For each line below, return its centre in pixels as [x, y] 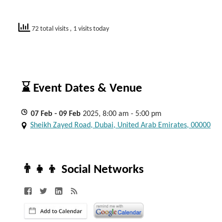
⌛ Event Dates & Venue [82, 88]
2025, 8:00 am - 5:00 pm [122, 114]
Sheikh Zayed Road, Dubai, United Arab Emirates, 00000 [120, 125]
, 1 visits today [89, 29]
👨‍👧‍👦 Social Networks [83, 170]
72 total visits [50, 29]
